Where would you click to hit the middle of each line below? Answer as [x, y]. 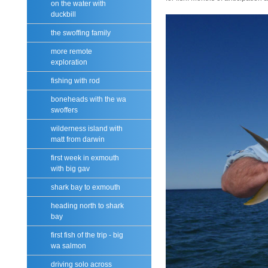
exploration [69, 62]
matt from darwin [78, 139]
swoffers [64, 110]
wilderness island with [87, 129]
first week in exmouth [85, 158]
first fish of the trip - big [87, 235]
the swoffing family [81, 33]
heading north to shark [87, 206]
